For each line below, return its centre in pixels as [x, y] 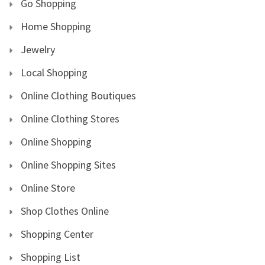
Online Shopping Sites [68, 164]
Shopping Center [57, 234]
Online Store [48, 188]
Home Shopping [56, 26]
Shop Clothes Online [65, 211]
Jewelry [38, 49]
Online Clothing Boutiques [78, 95]
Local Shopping [54, 72]
